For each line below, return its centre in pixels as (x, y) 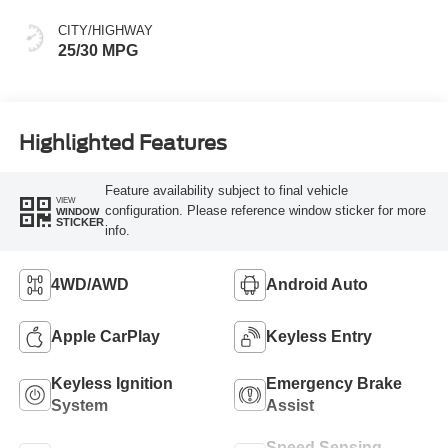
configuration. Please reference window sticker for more (265, 211)
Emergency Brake (334, 384)
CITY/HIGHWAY (105, 31)
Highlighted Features (122, 142)
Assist (290, 406)
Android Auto (317, 285)
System (79, 406)
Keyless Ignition (111, 384)
